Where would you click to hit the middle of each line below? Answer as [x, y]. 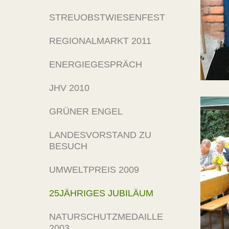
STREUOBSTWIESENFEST [107, 17]
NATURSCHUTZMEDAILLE [106, 217]
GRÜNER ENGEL [86, 111]
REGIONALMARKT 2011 [100, 41]
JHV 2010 [69, 88]
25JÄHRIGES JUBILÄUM [101, 193]
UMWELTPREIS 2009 [94, 170]
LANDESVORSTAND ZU [100, 135]
